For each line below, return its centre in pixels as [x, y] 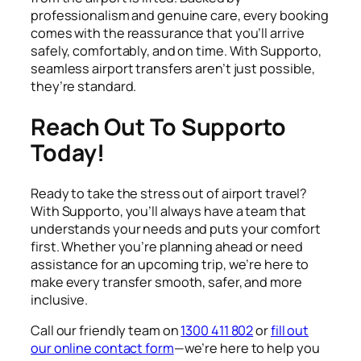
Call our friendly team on [106, 331]
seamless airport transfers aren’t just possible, [173, 68]
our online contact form [102, 349]
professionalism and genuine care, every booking [180, 15]
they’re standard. [84, 86]
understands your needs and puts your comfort [176, 229]
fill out [290, 331]
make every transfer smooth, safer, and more [166, 282]
